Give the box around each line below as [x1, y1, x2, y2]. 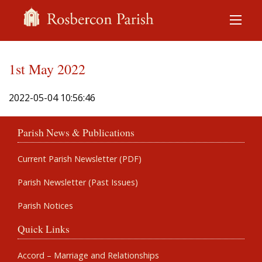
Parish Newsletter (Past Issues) [18, 177, 138, 188]
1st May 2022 [9, 60, 85, 79]
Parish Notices [18, 200, 73, 212]
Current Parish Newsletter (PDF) [18, 153, 142, 165]
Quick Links [18, 222, 70, 236]
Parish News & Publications [18, 125, 135, 140]
